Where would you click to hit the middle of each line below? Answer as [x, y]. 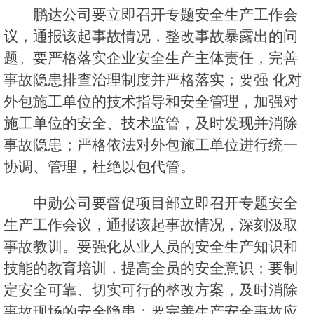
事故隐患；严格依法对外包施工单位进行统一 [151, 145]
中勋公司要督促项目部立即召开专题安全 [165, 203]
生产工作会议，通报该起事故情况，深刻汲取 [151, 225]
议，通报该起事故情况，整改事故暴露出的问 [151, 36]
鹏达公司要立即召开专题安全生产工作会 [165, 15]
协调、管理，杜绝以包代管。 [99, 167]
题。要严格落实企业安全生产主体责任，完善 [151, 58]
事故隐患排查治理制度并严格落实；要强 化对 [153, 80]
